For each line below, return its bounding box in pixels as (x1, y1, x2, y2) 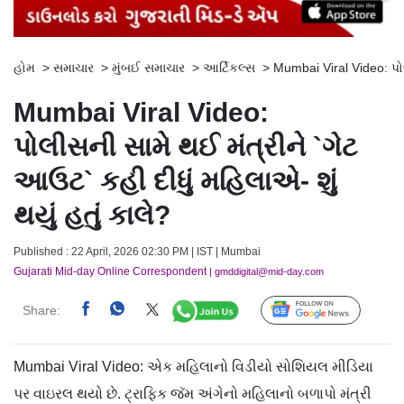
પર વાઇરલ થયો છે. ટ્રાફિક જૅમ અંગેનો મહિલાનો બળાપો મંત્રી (14, 386, 372, 402)
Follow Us (298, 305, 351, 318)
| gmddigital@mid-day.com (207, 266, 324, 278)
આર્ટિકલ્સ (203, 60, 255, 76)
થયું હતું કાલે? (14, 200, 170, 231)
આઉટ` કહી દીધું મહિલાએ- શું (14, 166, 337, 197)
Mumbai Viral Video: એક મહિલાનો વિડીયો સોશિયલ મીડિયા (14, 359, 373, 375)
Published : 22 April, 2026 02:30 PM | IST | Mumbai (14, 245, 261, 259)
